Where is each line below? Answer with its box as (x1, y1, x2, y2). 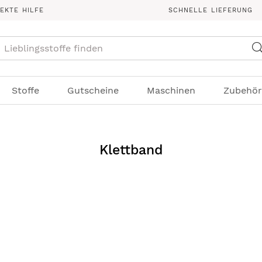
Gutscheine (67, 85, 119, 96)
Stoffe (11, 85, 39, 96)
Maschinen (146, 85, 195, 96)
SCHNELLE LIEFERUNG (168, 6, 253, 14)
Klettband (99, 142, 163, 158)
